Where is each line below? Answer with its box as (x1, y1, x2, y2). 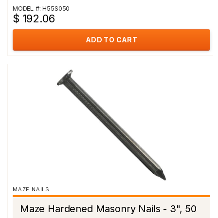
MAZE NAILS (13, 186, 50, 193)
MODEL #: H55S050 (13, 4, 70, 12)
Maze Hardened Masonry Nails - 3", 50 (20, 203, 197, 215)
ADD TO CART (85, 36, 138, 44)
